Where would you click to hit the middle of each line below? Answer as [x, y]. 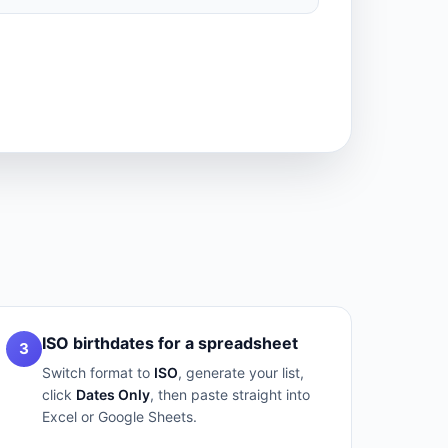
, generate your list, [241, 372]
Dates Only [113, 394]
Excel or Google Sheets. [120, 416]
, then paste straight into [230, 394]
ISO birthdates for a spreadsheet [170, 343]
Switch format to [98, 372]
